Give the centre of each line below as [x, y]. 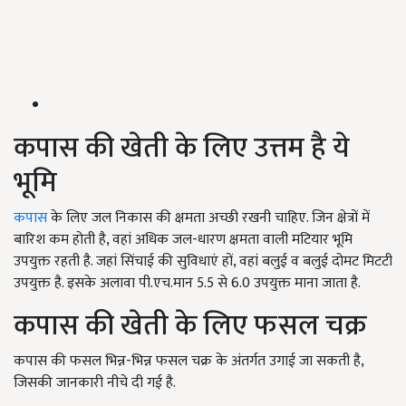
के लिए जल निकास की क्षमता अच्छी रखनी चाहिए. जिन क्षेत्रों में [208, 218]
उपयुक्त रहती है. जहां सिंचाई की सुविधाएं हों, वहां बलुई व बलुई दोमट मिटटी [203, 262]
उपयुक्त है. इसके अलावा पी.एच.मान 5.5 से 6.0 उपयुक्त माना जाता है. [190, 284]
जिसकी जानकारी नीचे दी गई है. [95, 383]
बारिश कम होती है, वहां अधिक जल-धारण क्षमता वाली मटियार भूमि [183, 240]
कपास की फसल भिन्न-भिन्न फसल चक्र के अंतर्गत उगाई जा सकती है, [188, 362]
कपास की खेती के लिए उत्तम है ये [182, 149]
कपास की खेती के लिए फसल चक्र [190, 326]
